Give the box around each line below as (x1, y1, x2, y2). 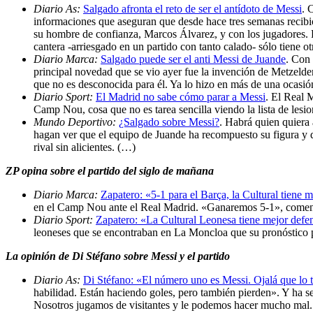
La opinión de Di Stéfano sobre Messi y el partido (6, 249, 230, 262)
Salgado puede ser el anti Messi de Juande (101, 52, 286, 65)
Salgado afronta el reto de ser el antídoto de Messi (83, 2, 302, 15)
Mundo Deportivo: (34, 115, 119, 128)
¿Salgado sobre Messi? (119, 115, 219, 128)
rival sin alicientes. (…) (34, 140, 136, 153)
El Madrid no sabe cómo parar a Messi (96, 90, 265, 103)
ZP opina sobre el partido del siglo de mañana (6, 164, 214, 177)
